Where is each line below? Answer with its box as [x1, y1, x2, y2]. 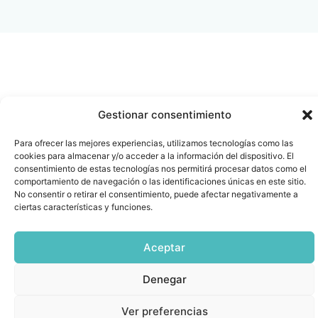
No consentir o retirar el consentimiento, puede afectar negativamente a [14, 189, 298, 199]
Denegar [142, 272, 187, 286]
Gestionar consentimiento [97, 108, 231, 121]
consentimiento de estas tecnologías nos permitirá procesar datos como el [14, 163, 307, 174]
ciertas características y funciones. [14, 202, 153, 212]
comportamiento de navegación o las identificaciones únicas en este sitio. [14, 176, 306, 187]
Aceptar [143, 240, 185, 254]
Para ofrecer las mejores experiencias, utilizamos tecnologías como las [14, 138, 293, 148]
